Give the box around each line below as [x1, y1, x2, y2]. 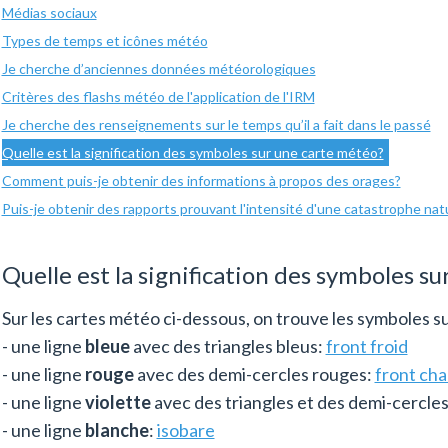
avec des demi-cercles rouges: [133, 362, 375, 385]
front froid [325, 334, 408, 357]
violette [84, 390, 151, 413]
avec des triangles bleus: [132, 334, 326, 357]
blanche [84, 418, 149, 441]
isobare [156, 418, 215, 441]
